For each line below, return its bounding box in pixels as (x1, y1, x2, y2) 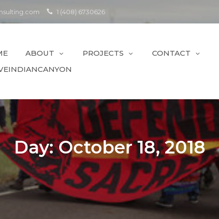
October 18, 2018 (58, 136, 205, 158)
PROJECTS (83, 48, 124, 58)
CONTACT (152, 48, 191, 58)
